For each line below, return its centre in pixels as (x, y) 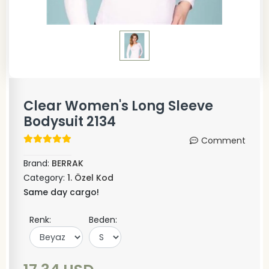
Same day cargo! (61, 192)
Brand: (38, 163)
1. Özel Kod (90, 178)
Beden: (103, 220)
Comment (223, 141)
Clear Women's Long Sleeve (118, 106)
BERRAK (68, 163)
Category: (45, 178)
